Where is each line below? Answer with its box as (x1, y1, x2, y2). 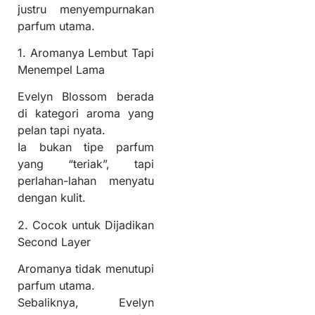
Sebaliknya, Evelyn (18, 295, 154, 310)
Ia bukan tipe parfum (18, 140, 154, 155)
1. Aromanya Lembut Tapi (18, 45, 154, 60)
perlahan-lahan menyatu (18, 174, 154, 188)
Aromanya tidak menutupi (18, 262, 154, 276)
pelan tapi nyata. (18, 123, 105, 138)
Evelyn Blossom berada (18, 89, 154, 104)
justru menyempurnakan (18, 1, 154, 16)
